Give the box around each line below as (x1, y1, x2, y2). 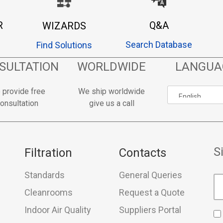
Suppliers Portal (119, 205, 181, 216)
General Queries (119, 170, 182, 181)
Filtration (24, 146, 72, 160)
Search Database (125, 39, 192, 50)
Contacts (119, 146, 166, 160)
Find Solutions (36, 40, 92, 51)
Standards (24, 170, 65, 181)
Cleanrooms (24, 187, 73, 198)
